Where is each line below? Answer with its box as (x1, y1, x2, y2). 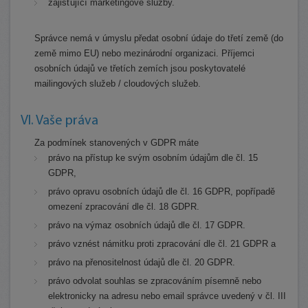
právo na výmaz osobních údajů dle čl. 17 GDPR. (48, 220, 245, 230)
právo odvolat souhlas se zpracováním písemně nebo (48, 276, 261, 286)
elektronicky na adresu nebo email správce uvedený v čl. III (48, 291, 286, 301)
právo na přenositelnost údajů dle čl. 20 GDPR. (48, 257, 235, 267)
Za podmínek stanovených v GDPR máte (34, 137, 199, 148)
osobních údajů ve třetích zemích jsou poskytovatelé (34, 63, 245, 74)
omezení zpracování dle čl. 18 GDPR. (48, 201, 199, 212)
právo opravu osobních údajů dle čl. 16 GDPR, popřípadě (48, 186, 275, 197)
